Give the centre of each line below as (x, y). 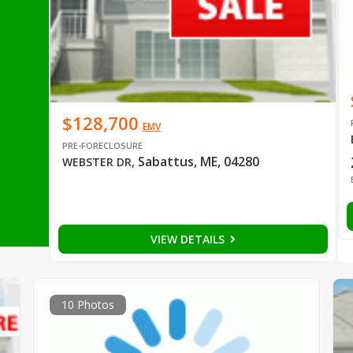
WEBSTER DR (97, 162)
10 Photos (87, 304)
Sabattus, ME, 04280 (198, 161)
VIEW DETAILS (190, 239)
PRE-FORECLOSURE (102, 145)
